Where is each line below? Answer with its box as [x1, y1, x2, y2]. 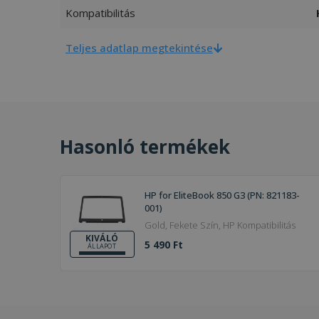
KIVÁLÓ [85, 232, 119, 245]
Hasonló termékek [60, 133, 230, 159]
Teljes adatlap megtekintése [66, 40, 213, 55]
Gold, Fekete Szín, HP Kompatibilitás [223, 218, 296, 231]
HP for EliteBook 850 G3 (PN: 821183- [145, 188, 300, 202]
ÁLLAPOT [87, 241, 117, 251]
